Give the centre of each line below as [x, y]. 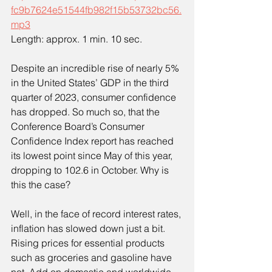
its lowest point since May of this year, [93, 156]
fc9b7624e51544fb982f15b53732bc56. [96, 10]
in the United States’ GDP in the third [91, 83]
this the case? [41, 185]
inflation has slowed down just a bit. [89, 229]
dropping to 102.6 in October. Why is [91, 170]
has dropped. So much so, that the [87, 112]
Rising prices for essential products [89, 243]
